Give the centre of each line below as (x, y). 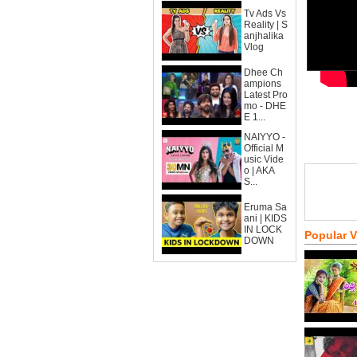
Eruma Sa (265, 207)
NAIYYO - (265, 137)
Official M (264, 148)
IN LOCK (263, 229)
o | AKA (259, 171)
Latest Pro (266, 95)
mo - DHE (265, 106)
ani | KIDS (265, 218)
